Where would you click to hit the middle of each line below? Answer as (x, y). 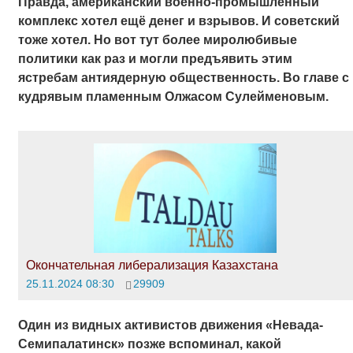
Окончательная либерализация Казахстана (152, 265)
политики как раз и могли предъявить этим (155, 58)
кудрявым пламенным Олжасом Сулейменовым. (173, 96)
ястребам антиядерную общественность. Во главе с (183, 77)
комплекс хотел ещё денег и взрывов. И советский (178, 20)
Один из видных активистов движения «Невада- (170, 325)
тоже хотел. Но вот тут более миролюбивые (157, 39)
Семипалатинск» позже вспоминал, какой (149, 344)
